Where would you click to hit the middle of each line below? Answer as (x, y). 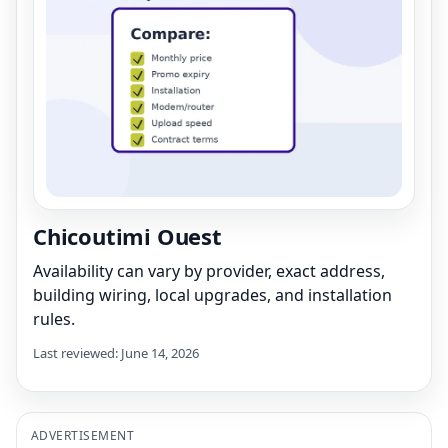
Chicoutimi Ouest (127, 235)
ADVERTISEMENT (83, 435)
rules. (54, 318)
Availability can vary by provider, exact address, (209, 270)
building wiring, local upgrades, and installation (212, 294)
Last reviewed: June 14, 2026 (116, 352)
